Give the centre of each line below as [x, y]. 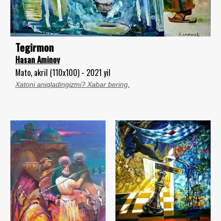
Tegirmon [35, 47]
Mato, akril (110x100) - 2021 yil [63, 73]
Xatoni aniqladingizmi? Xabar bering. [73, 85]
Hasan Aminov [37, 60]
